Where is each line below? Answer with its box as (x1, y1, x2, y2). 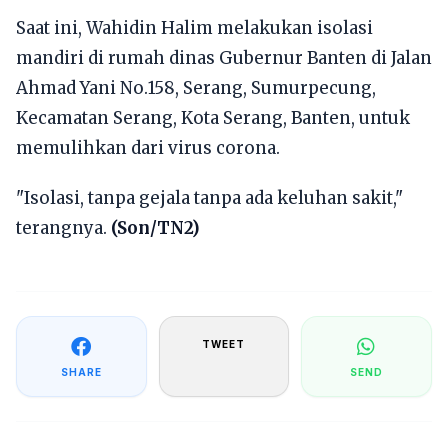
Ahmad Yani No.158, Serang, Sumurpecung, (16, 77, 376, 99)
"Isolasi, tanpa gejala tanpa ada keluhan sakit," (16, 187, 403, 209)
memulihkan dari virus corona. (16, 137, 280, 159)
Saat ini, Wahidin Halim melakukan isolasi (16, 17, 373, 39)
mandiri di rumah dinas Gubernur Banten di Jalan (16, 47, 432, 69)
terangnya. (16, 217, 111, 239)
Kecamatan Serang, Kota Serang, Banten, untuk (16, 107, 410, 129)
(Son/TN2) (111, 217, 200, 239)
